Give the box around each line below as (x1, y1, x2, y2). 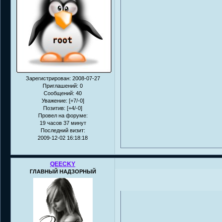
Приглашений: (43, 83, 78, 89)
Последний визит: (40, 127, 85, 134)
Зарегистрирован (25, 75, 69, 82)
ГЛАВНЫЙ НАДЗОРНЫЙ (29, 168, 96, 175)
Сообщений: (44, 90, 74, 97)
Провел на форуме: (38, 112, 88, 119)
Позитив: (43, 105, 65, 111)
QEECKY (50, 161, 75, 168)
